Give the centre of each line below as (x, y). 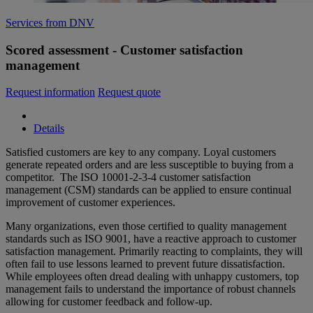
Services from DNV (50, 23)
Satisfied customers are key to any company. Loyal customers (141, 152)
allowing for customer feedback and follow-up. (109, 302)
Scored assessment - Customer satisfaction (124, 50)
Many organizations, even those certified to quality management (146, 226)
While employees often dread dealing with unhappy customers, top (152, 277)
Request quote (129, 92)
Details (49, 129)
